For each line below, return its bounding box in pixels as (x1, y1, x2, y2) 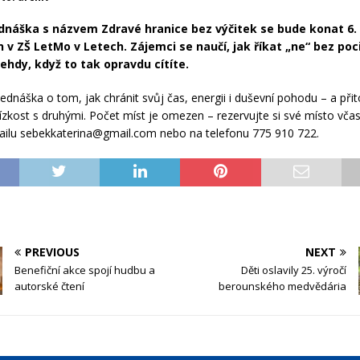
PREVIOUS (25, 244, 80, 260)
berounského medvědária (218, 279, 346, 294)
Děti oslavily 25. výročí (240, 263, 346, 278)
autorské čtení (14, 279, 85, 294)
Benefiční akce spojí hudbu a (14, 263, 156, 278)
